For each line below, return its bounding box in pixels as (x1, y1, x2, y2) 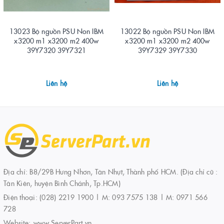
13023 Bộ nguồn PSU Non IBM (9, 25, 103, 36)
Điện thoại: (3, 191, 39, 202)
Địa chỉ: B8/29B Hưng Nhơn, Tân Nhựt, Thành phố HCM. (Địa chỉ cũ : (3, 166, 218, 176)
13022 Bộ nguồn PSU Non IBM (120, 25, 214, 36)
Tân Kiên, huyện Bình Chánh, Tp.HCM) (3, 177, 120, 188)
